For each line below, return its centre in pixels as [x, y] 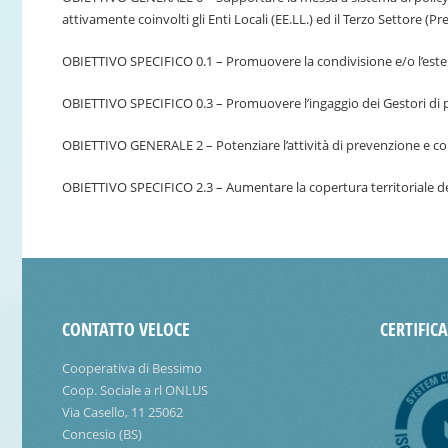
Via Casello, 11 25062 [122, 411]
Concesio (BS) [102, 433]
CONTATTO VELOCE [126, 329]
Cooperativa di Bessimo [132, 367]
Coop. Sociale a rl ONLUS [135, 389]
